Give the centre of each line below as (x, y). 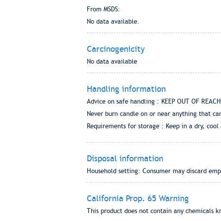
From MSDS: (103, 9)
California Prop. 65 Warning (138, 198)
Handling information (126, 89)
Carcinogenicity (115, 49)
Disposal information (125, 158)
